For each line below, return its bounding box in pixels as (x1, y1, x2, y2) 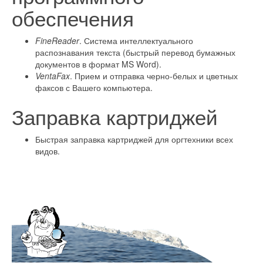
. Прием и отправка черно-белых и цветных (70, 70, 238, 82)
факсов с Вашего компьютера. (35, 82, 153, 93)
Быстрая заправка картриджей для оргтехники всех (35, 133, 233, 145)
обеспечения (12, 3, 134, 32)
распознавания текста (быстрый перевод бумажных (35, 46, 235, 58)
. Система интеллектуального (79, 35, 193, 46)
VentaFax (35, 70, 70, 82)
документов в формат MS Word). (35, 58, 161, 70)
